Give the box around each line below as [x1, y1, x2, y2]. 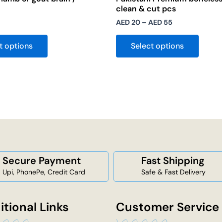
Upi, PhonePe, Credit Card [2, 167, 85, 177]
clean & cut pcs [116, 3, 176, 14]
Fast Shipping [141, 154, 205, 167]
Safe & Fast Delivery [141, 167, 206, 177]
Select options [131, 40, 184, 51]
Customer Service [116, 199, 219, 215]
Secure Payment [2, 154, 81, 167]
